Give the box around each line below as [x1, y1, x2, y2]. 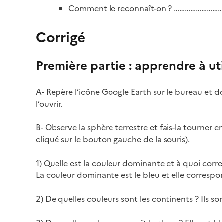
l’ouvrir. [36, 98, 62, 110]
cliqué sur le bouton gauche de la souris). [36, 133, 190, 145]
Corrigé [36, 27, 85, 48]
